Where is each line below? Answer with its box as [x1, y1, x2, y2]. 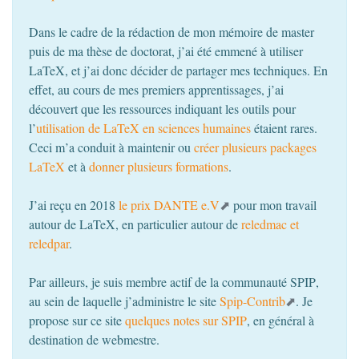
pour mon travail [230, 196, 317, 213]
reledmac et [241, 215, 299, 232]
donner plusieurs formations [89, 157, 228, 175]
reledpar [29, 234, 69, 252]
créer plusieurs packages [194, 138, 317, 155]
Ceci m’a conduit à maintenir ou [29, 138, 194, 155]
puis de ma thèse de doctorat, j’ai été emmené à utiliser [29, 42, 303, 59]
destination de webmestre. [29, 330, 159, 348]
